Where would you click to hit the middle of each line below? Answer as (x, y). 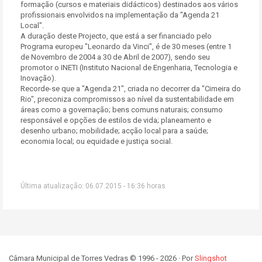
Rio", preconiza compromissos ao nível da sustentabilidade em (127, 99)
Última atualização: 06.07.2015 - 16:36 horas (93, 186)
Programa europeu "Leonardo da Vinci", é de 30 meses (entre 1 (126, 46)
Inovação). (38, 78)
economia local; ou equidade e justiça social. (96, 141)
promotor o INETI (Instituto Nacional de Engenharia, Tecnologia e (129, 68)
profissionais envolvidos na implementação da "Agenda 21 (120, 15)
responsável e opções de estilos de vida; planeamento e (116, 120)
